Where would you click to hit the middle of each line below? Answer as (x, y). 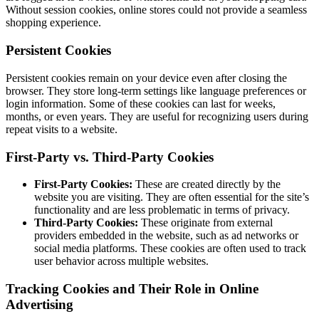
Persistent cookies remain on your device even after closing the (146, 78)
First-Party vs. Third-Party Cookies (110, 157)
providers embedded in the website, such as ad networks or (166, 236)
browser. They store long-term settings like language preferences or (156, 90)
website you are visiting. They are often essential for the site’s (172, 197)
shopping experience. (53, 23)
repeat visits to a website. (62, 129)
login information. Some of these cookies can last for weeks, (141, 103)
